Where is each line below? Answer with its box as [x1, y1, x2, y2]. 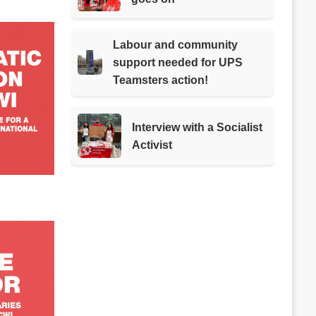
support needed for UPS [112, 56, 243, 69]
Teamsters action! [112, 74, 208, 87]
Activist [132, 138, 173, 151]
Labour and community [112, 39, 238, 51]
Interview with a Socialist [132, 121, 263, 133]
